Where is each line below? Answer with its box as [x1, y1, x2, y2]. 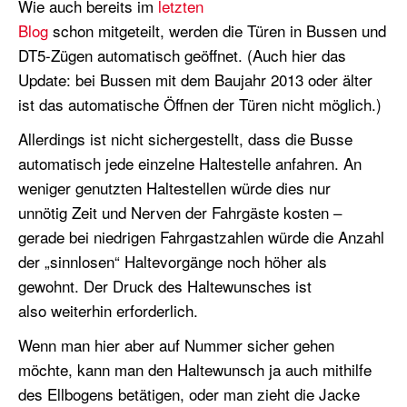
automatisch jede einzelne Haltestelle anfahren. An [18, 152, 362, 175]
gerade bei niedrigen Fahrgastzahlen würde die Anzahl [18, 225, 384, 249]
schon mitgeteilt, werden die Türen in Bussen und [48, 19, 386, 43]
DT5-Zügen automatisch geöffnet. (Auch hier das [18, 44, 346, 67]
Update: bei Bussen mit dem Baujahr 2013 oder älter [18, 68, 372, 92]
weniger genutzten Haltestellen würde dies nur [18, 176, 331, 200]
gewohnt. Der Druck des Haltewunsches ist [18, 274, 312, 298]
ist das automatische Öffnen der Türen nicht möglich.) [18, 93, 382, 116]
